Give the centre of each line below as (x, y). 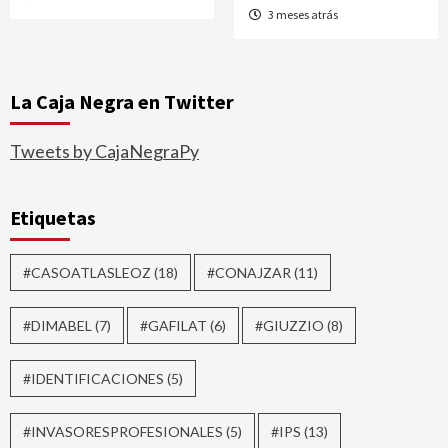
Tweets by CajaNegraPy (104, 151)
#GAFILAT (173, 326)
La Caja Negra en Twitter (122, 102)
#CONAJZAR (249, 273)
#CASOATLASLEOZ (87, 273)
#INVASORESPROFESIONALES (123, 432)
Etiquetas (53, 218)
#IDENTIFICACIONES (93, 379)
